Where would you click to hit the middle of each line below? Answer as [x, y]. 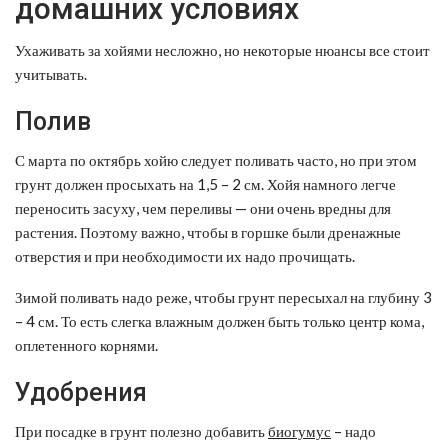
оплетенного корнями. [86, 344]
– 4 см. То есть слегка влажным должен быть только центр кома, [219, 320]
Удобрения [81, 392]
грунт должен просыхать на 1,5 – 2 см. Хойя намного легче [205, 183]
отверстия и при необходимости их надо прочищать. [185, 255]
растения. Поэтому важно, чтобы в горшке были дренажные [208, 231]
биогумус [299, 430]
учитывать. [51, 73]
